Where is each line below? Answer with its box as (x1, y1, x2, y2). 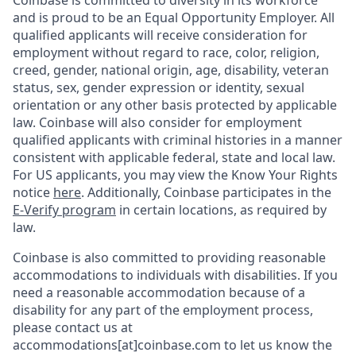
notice (13, 184, 53, 201)
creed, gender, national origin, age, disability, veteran (13, 61, 329, 79)
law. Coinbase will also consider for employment (13, 114, 302, 131)
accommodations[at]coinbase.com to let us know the (13, 336, 332, 354)
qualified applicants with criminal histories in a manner (13, 131, 342, 149)
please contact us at (13, 319, 133, 336)
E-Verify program (13, 201, 116, 219)
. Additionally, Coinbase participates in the (81, 184, 331, 201)
